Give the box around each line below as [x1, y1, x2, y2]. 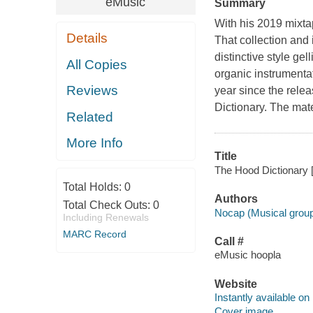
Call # [214, 235, 244, 247]
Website [214, 277, 257, 290]
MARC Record [62, 228, 126, 240]
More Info [66, 136, 124, 151]
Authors [214, 193, 258, 205]
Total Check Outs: [62, 198, 153, 211]
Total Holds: [62, 180, 124, 193]
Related [66, 109, 114, 124]
